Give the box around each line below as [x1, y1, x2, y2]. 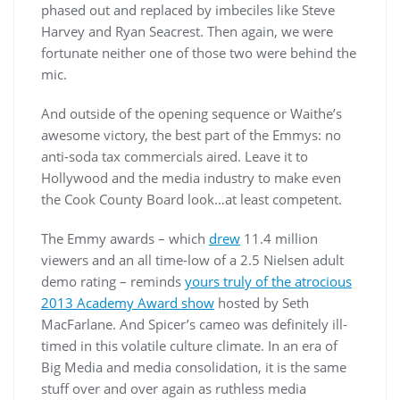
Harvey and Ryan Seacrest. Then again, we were [41, 22, 333, 41]
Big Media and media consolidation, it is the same [41, 358, 346, 377]
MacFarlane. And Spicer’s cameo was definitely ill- [41, 315, 347, 334]
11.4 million [240, 229, 318, 248]
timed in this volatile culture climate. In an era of [41, 337, 337, 355]
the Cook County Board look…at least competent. [41, 190, 342, 209]
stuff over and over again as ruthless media [41, 379, 306, 398]
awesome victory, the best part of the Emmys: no [41, 126, 341, 145]
